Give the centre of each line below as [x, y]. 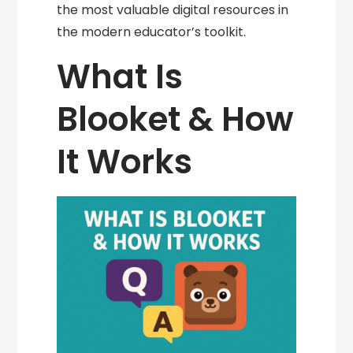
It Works [129, 162]
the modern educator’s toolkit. [152, 32]
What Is [120, 77]
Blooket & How [175, 119]
